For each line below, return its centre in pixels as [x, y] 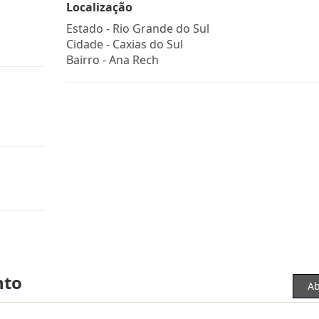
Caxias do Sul [147, 44]
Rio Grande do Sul [161, 28]
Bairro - [87, 60]
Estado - [89, 28]
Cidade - [89, 44]
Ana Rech [134, 60]
